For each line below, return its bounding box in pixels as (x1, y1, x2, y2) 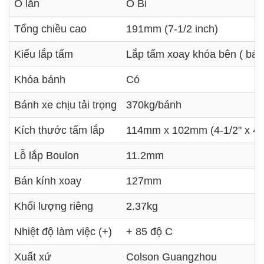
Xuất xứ (14, 250, 51, 263)
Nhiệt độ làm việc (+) (14, 225, 112, 237)
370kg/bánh (126, 98, 181, 111)
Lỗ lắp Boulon (14, 149, 79, 161)
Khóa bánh (14, 73, 65, 85)
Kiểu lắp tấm (14, 48, 73, 60)
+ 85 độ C (126, 225, 173, 237)
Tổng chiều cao (14, 22, 87, 35)
